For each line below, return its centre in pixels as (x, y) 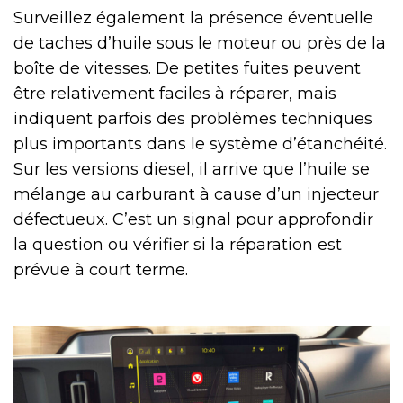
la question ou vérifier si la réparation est (178, 245)
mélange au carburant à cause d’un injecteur (196, 195)
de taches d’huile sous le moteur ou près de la (200, 44)
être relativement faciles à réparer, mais (175, 94)
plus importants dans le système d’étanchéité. (200, 144)
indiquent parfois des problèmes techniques (193, 119)
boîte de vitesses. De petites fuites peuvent (187, 69)
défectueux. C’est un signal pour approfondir (193, 220)
